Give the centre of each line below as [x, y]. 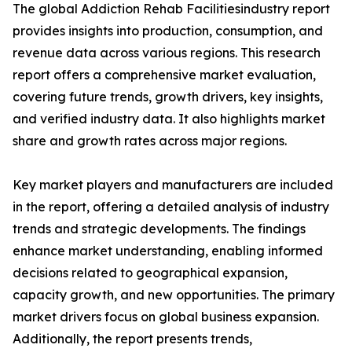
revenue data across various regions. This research [167, 53]
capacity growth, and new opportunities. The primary [174, 295]
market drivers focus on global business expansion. [166, 317]
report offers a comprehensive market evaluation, [164, 75]
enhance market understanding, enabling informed [168, 251]
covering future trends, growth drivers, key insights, [168, 97]
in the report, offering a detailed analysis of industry [171, 207]
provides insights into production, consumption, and [168, 31]
